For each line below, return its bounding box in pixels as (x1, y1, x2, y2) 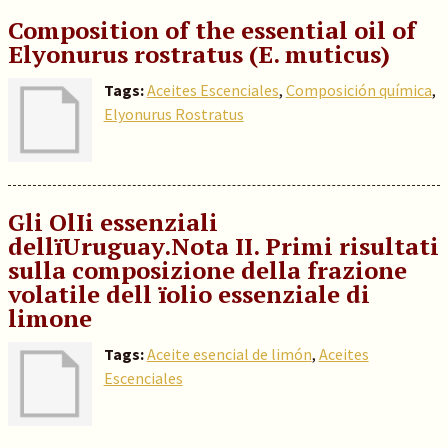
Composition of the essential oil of (7, 14, 416, 46)
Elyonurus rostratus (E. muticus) (7, 38, 390, 70)
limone (7, 302, 92, 334)
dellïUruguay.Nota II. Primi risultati (7, 230, 439, 262)
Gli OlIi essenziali (7, 206, 218, 238)
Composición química (285, 80, 432, 100)
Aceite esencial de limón (146, 344, 312, 364)
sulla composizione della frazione (7, 254, 407, 286)
